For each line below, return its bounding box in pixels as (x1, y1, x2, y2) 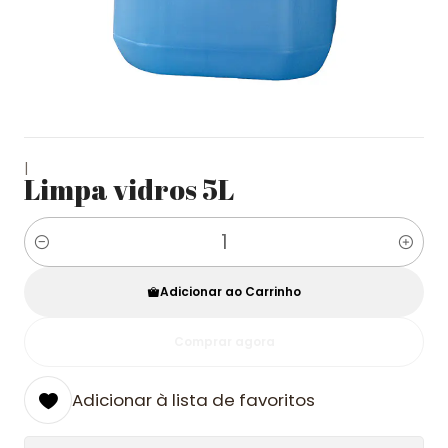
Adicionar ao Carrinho (160, 283, 301, 300)
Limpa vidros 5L (24, 170, 234, 208)
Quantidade (24, 243, 112, 264)
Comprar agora (173, 333, 275, 350)
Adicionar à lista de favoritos (72, 388, 315, 412)
